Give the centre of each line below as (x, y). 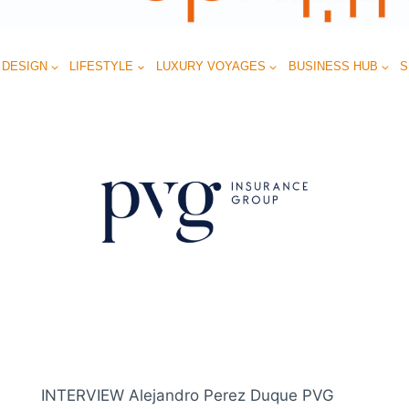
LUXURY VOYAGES (211, 66)
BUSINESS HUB (333, 66)
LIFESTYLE (102, 66)
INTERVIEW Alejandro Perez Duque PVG (188, 395)
